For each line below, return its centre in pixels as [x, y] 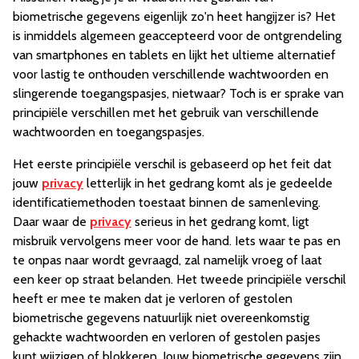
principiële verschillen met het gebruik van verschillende [166, 113]
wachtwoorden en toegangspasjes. [109, 132]
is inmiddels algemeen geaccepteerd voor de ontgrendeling [177, 36]
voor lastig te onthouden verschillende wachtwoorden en [171, 75]
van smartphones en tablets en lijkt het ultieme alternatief [174, 55]
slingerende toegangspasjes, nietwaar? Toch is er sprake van [178, 94]
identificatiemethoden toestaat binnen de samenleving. [167, 203]
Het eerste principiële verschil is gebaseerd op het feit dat [172, 164]
